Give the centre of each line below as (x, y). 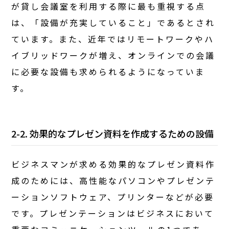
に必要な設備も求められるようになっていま (108, 71)
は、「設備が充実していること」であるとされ (113, 22)
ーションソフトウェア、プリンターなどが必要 (113, 197)
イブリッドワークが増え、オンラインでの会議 (113, 55)
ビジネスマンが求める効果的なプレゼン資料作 (113, 164)
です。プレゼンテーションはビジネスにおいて (113, 213)
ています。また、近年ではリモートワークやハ (113, 39)
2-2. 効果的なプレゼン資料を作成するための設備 (113, 133)
